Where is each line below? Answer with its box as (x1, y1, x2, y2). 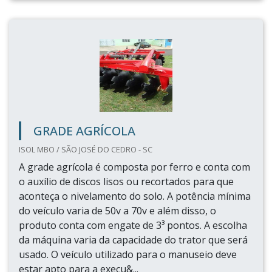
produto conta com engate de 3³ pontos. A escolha (19, 219, 247, 232)
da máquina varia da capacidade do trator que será (19, 233, 248, 246)
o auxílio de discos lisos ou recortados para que (19, 175, 234, 188)
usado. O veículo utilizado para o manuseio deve (19, 248, 237, 261)
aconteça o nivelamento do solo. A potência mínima (19, 189, 251, 203)
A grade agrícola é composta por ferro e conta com (19, 160, 250, 174)
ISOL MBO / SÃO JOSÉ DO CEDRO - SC (19, 144, 152, 155)
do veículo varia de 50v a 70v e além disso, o (19, 204, 216, 217)
